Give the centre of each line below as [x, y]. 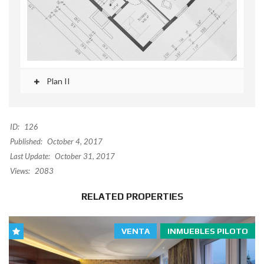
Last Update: [30, 156]
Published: [26, 141]
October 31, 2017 [84, 156]
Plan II [57, 81]
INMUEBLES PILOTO [208, 231]
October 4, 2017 [74, 141]
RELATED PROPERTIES [132, 196]
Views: [20, 171]
